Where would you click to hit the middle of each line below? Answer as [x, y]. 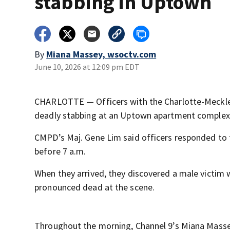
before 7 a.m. [60, 151]
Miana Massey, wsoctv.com [101, 54]
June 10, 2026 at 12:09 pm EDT [87, 67]
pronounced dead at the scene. [95, 187]
